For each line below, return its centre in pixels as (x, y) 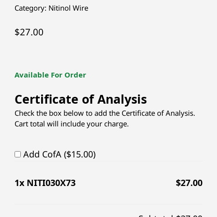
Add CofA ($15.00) (59, 154)
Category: (31, 8)
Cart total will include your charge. (72, 124)
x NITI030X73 (47, 182)
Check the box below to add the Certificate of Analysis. (105, 113)
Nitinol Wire (68, 8)
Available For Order (50, 74)
